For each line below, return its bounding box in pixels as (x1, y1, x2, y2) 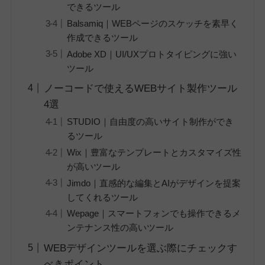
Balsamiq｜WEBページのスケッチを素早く (66, 18, 238, 28)
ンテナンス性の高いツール (66, 222, 173, 233)
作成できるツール (66, 32, 138, 43)
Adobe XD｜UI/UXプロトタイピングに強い (66, 49, 237, 59)
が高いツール (66, 161, 120, 172)
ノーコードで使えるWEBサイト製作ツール (44, 83, 238, 95)
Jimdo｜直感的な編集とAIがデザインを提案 (66, 177, 241, 188)
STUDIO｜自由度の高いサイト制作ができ (66, 116, 234, 127)
